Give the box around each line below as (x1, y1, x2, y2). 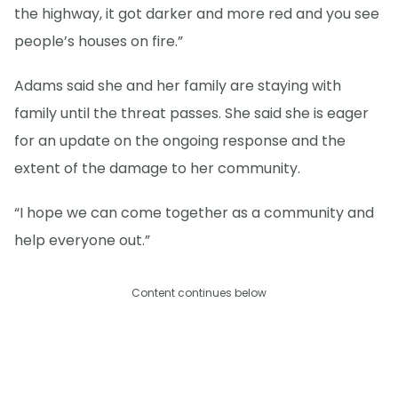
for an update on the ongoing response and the (14, 130, 346, 151)
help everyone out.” (14, 229, 150, 251)
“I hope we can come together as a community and (14, 202, 374, 223)
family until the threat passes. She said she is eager (14, 102, 369, 123)
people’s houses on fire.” (14, 30, 183, 52)
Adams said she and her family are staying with (14, 75, 341, 96)
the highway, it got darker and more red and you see (14, 3, 379, 24)
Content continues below (131, 284, 267, 300)
